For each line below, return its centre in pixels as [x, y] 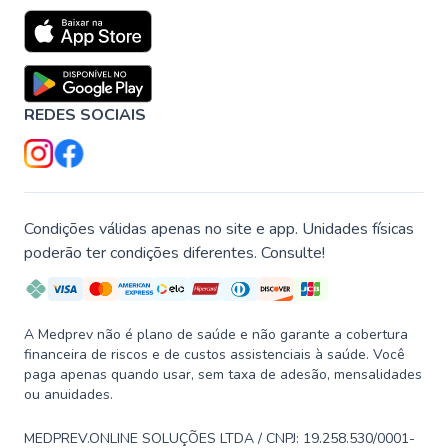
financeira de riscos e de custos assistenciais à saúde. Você [214, 355]
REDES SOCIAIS [85, 115]
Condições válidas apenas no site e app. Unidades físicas [219, 229]
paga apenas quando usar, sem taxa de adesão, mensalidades [223, 375]
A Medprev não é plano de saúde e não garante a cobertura [216, 335]
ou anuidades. [68, 395]
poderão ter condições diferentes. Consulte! [174, 253]
